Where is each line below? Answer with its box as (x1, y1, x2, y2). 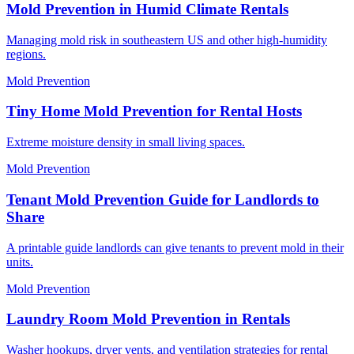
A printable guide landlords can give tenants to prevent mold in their (6, 240, 344, 254)
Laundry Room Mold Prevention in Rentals (6, 311, 290, 328)
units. (6, 254, 33, 269)
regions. (6, 47, 46, 61)
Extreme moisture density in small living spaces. (6, 135, 245, 149)
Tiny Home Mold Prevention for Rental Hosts (6, 103, 302, 120)
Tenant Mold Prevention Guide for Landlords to (6, 190, 319, 208)
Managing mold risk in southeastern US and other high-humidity (6, 32, 327, 47)
